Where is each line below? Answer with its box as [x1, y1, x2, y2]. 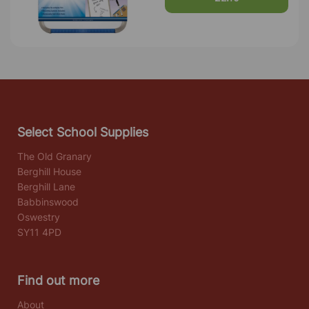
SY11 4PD [17, 226, 61, 238]
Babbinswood [17, 195, 79, 208]
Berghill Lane [17, 180, 75, 192]
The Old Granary [17, 150, 92, 162]
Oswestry [17, 210, 60, 223]
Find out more [17, 272, 99, 288]
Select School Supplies [17, 124, 148, 139]
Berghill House [17, 165, 81, 177]
